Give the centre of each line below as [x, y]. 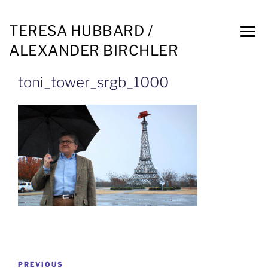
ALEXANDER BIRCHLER [94, 51]
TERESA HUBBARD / [81, 31]
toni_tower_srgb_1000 [93, 82]
